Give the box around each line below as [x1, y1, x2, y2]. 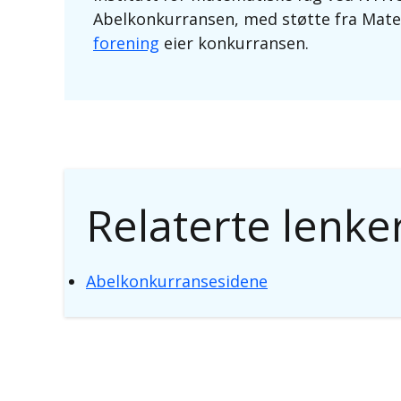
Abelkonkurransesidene [86, 270, 268, 292]
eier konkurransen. [159, 32, 313, 54]
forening [93, 32, 159, 54]
